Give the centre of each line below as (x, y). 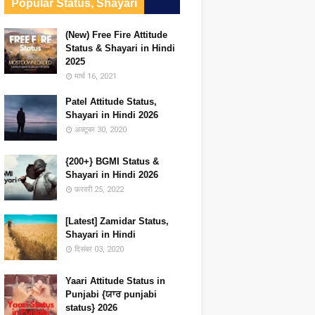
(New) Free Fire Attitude (116, 35)
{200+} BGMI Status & (112, 161)
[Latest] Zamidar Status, (117, 221)
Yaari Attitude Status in (115, 281)
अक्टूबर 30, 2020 (100, 130)
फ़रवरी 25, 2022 (99, 189)
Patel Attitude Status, (111, 102)
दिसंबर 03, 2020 (99, 249)
